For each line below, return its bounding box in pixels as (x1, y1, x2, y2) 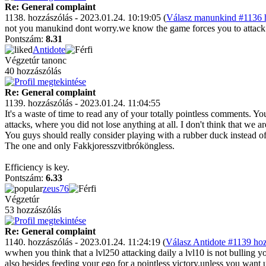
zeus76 (43, 183, 69, 194)
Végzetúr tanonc (5, 55, 66, 65)
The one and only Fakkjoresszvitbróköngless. (5, 141, 175, 151)
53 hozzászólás (5, 205, 61, 215)
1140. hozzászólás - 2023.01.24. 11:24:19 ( (5, 237, 166, 247)
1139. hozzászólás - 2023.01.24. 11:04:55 (5, 98, 160, 108)
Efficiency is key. (5, 162, 69, 172)
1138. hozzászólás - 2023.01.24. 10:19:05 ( (5, 12, 166, 23)
